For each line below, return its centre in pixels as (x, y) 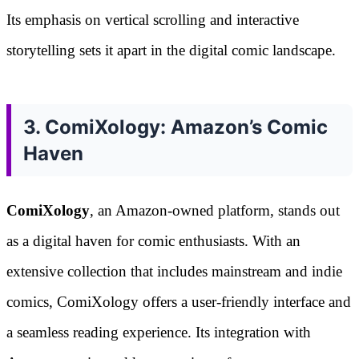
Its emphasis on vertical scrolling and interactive (153, 20)
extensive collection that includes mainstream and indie (174, 272)
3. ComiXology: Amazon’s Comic (175, 127)
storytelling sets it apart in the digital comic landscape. (171, 50)
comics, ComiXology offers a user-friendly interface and (179, 302)
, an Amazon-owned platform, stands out (215, 211)
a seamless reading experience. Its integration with (159, 333)
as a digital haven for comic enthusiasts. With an (153, 241)
